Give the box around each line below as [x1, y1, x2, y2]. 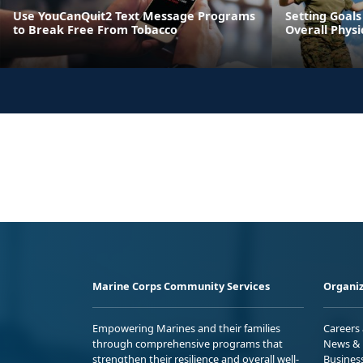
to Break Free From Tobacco [13, 21, 177, 37]
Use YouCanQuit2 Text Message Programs [13, 7, 255, 23]
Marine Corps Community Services [92, 278, 270, 293]
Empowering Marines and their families [92, 320, 280, 335]
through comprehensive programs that [92, 335, 283, 351]
